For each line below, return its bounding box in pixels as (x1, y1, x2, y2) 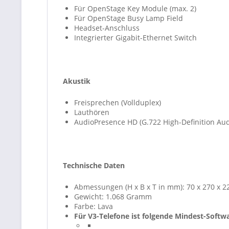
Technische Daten (63, 161, 125, 170)
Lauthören (74, 107, 109, 117)
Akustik (63, 76, 90, 86)
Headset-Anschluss (74, 23, 140, 33)
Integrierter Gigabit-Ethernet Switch (74, 33, 197, 42)
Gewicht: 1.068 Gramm (74, 192, 152, 201)
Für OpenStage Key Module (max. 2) (74, 4, 196, 13)
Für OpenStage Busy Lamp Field (74, 13, 183, 23)
